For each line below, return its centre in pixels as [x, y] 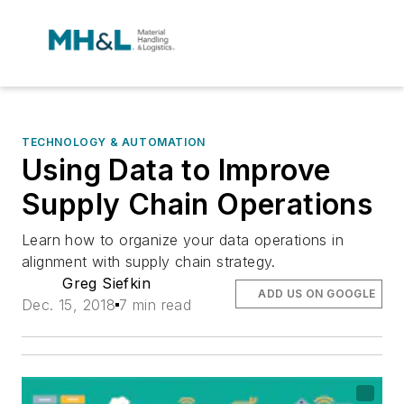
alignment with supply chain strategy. [149, 262]
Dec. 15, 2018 [69, 305]
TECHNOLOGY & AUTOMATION [114, 142]
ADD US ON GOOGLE [317, 294]
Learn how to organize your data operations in [183, 240]
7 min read [156, 305]
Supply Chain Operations [197, 204]
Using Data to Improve [176, 170]
